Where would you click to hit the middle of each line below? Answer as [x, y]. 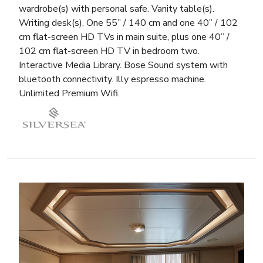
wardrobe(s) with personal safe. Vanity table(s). [117, 9]
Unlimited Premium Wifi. [69, 94]
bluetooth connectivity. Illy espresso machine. [112, 80]
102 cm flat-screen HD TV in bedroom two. [109, 51]
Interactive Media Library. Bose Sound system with [123, 65]
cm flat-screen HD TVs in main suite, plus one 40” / [124, 37]
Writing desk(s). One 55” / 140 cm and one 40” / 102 [128, 23]
